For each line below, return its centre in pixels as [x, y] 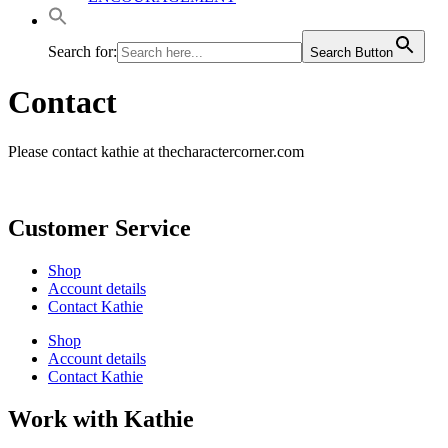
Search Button [351, 52]
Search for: [82, 51]
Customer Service [99, 227]
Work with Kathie [101, 418]
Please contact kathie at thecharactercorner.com [156, 151]
